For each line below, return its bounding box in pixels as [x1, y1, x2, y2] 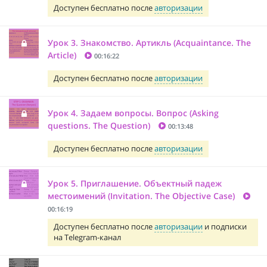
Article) [48, 49, 76, 61]
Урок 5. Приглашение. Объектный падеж [48, 177, 222, 189]
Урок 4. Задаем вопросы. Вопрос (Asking [48, 107, 219, 119]
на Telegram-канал [54, 232, 121, 243]
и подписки [203, 221, 247, 232]
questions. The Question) [48, 119, 150, 131]
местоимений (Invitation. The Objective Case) [48, 190, 235, 201]
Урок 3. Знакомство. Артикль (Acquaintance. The [48, 36, 251, 48]
